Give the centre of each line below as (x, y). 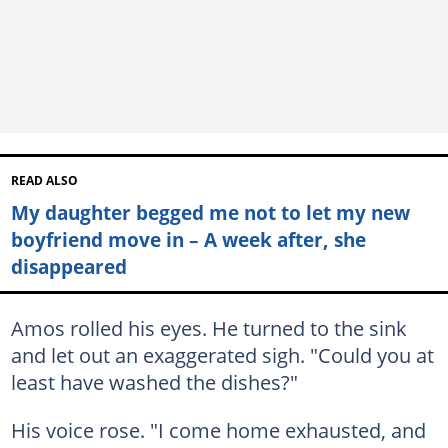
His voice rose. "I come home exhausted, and (218, 429)
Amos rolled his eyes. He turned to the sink (208, 327)
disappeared (68, 267)
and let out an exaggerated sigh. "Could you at (222, 354)
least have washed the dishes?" (154, 381)
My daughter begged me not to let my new (210, 213)
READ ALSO (44, 181)
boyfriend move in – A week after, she (188, 240)
